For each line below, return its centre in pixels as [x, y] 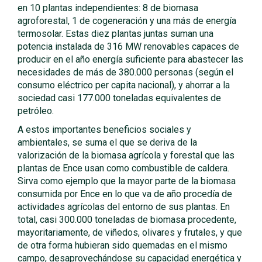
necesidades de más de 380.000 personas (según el [125, 72]
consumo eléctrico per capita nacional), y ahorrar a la [124, 85]
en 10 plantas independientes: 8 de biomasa [108, 8]
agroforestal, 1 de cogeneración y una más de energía [127, 21]
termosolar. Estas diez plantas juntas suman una [116, 34]
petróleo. [36, 111]
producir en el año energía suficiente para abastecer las [130, 59]
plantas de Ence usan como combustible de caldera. [123, 168]
